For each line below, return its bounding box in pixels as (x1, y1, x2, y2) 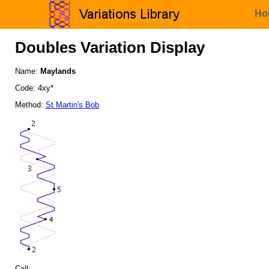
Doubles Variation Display (14, 39, 205, 56)
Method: (14, 100, 46, 109)
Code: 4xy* (14, 83, 53, 93)
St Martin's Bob (45, 100, 99, 109)
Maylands (40, 67, 76, 76)
